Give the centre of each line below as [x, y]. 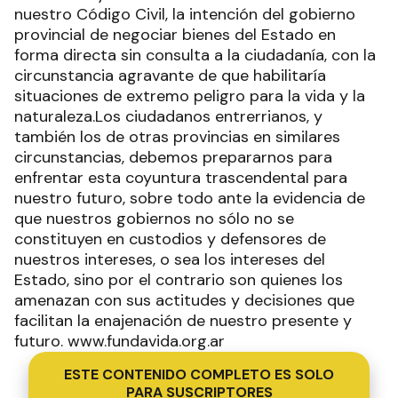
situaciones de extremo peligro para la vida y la [190, 96]
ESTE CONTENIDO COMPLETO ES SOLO [199, 374]
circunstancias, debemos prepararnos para [173, 157]
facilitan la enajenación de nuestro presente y [183, 321]
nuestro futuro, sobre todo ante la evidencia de [190, 198]
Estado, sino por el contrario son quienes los [179, 280]
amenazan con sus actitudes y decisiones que [184, 300]
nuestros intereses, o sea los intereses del [170, 259]
